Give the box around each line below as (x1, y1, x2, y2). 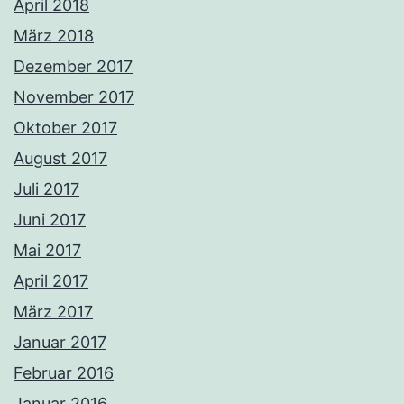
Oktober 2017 (14, 118, 117, 138)
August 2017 (14, 149, 107, 169)
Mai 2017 (14, 241, 81, 261)
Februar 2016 (14, 363, 114, 383)
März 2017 (14, 302, 93, 322)
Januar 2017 (14, 333, 106, 353)
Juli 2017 (14, 179, 79, 199)
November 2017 (14, 87, 134, 107)
